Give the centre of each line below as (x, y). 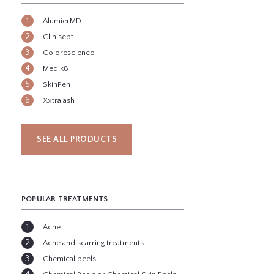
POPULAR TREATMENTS (65, 199)
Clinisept (58, 37)
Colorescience (68, 53)
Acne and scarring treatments (93, 243)
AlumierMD (62, 21)
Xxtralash (59, 101)
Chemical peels (69, 259)
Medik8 (56, 69)
